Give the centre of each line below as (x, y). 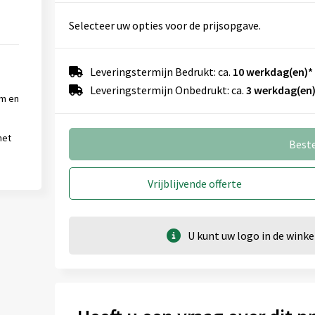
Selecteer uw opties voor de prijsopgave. (165, 25)
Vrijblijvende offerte (195, 184)
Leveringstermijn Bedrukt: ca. (161, 72)
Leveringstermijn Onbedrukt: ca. (168, 90)
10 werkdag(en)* (272, 72)
